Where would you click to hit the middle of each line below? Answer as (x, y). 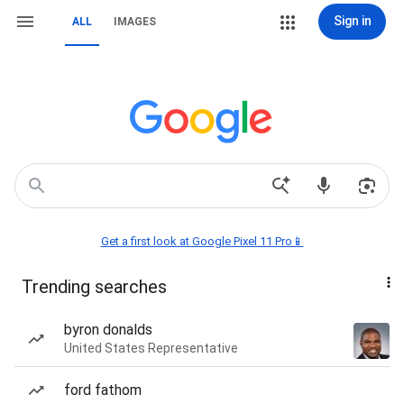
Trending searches (94, 287)
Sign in (352, 21)
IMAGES (135, 22)
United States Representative (151, 348)
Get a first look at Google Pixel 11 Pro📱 (202, 241)
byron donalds (108, 330)
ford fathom (103, 390)
